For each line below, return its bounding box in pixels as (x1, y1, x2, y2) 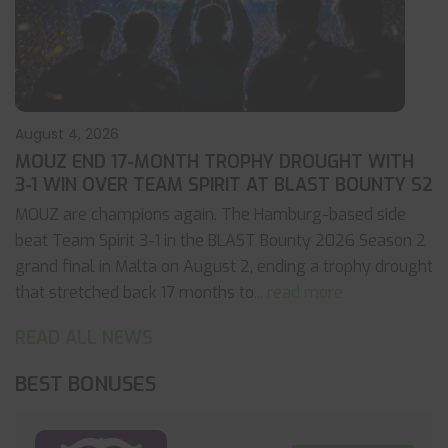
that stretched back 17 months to (15, 282, 254, 303)
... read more (254, 282, 343, 303)
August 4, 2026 (15, 124, 119, 144)
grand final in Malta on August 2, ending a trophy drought (15, 256, 433, 277)
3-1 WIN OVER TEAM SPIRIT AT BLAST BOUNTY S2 (15, 173, 433, 197)
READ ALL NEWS (15, 326, 153, 350)
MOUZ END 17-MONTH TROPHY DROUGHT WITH (15, 150, 414, 174)
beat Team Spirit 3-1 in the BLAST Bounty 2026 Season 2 (15, 230, 426, 251)
